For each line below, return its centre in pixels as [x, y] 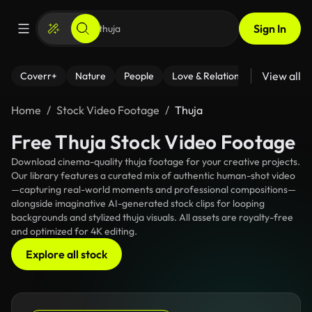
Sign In [270, 29]
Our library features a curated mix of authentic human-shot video [153, 175]
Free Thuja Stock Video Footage [154, 142]
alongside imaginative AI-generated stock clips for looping [138, 203]
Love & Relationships [217, 76]
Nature [91, 76]
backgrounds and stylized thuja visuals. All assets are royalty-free [152, 217]
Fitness [295, 76]
